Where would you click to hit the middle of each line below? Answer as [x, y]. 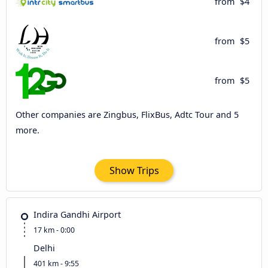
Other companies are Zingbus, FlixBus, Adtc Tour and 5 [127, 115]
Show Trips [134, 170]
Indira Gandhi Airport [77, 214]
